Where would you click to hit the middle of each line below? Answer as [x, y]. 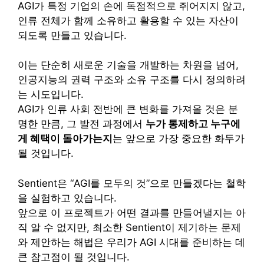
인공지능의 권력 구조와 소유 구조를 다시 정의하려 [132, 80]
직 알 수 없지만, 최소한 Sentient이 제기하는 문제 [129, 227]
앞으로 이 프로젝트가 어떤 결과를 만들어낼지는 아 [132, 212]
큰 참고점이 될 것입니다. [74, 257]
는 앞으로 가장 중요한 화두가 [179, 139]
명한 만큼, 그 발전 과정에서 [82, 124]
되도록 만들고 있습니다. [72, 35]
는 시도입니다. [51, 95]
